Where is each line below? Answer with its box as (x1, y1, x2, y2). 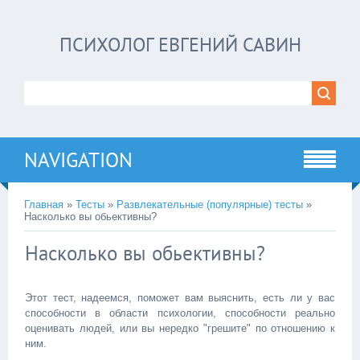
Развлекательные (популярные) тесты (117, 198, 303, 211)
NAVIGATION (24, 147, 133, 173)
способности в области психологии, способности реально (25, 307, 335, 319)
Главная (24, 198, 63, 211)
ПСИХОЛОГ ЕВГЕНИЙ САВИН (59, 32, 301, 57)
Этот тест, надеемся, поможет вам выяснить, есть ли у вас (25, 292, 335, 304)
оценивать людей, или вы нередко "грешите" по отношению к (25, 322, 335, 334)
